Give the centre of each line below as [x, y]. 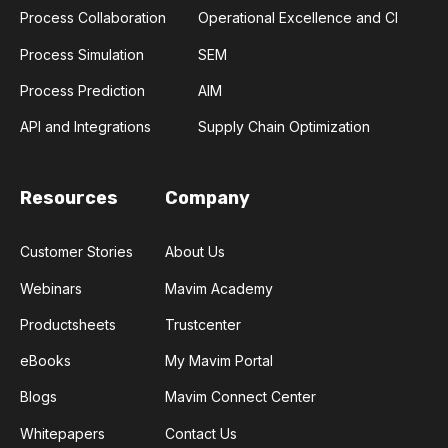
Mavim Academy [219, 288]
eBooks [45, 360]
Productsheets [68, 324]
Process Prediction [82, 90]
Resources [69, 198]
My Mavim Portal [219, 360]
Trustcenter [203, 324]
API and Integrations [85, 126]
